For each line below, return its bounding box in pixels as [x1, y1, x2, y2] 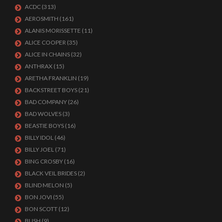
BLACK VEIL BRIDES [25, 169, 77, 177]
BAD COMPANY [25, 98, 67, 106]
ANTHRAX [25, 62, 53, 70]
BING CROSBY [25, 157, 63, 165]
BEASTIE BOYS [25, 121, 64, 129]
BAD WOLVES [25, 110, 61, 117]
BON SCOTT [25, 205, 57, 213]
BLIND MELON [25, 181, 64, 189]
